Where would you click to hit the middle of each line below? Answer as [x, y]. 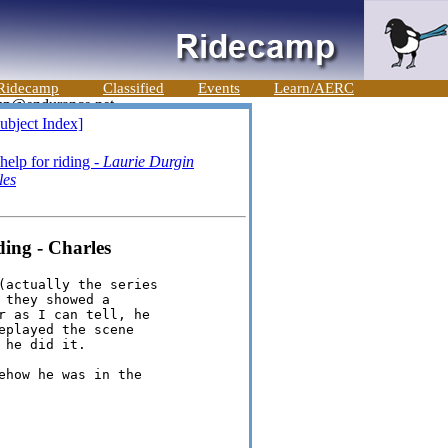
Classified [133, 88]
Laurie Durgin [148, 161]
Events [219, 88]
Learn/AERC [314, 88]
